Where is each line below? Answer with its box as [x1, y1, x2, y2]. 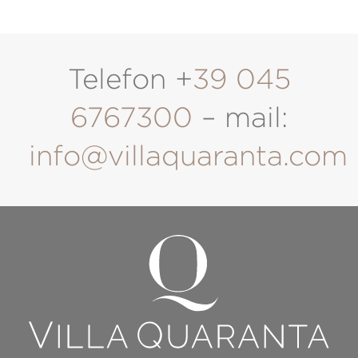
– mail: [193, 102, 288, 133]
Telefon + [67, 64, 193, 94]
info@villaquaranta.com [29, 141, 348, 171]
